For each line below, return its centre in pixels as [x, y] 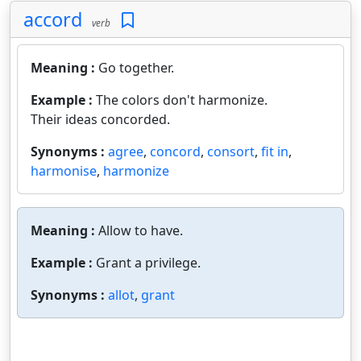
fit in [275, 152]
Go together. [136, 68]
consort [231, 152]
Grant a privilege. [148, 263]
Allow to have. [141, 231]
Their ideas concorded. [100, 120]
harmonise [64, 171]
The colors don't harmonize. [182, 100]
